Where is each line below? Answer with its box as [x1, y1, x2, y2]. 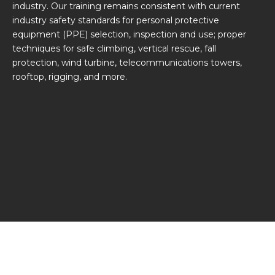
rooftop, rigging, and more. [12, 71, 127, 82]
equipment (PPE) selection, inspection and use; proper [12, 28, 246, 40]
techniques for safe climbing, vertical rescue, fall [12, 42, 216, 54]
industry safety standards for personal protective [12, 14, 219, 26]
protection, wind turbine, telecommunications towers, [12, 56, 242, 68]
